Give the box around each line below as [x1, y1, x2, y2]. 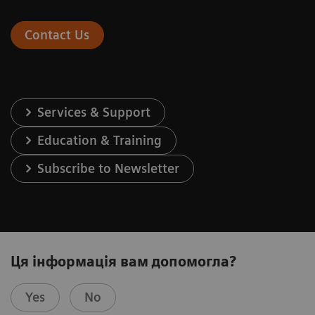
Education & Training [37, 133, 162, 148]
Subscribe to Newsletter [37, 161, 180, 176]
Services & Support [37, 105, 151, 120]
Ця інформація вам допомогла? [11, 253, 236, 271]
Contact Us [25, 27, 90, 43]
